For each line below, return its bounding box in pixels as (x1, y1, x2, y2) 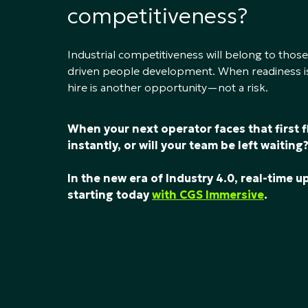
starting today (67, 187, 152, 201)
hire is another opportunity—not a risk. (67, 80, 268, 94)
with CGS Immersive (152, 187, 264, 201)
